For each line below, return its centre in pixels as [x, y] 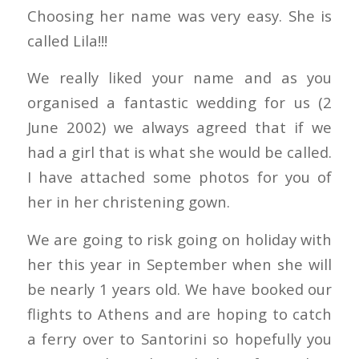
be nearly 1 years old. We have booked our [179, 289]
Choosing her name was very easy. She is [179, 15]
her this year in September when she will [179, 264]
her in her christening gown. [128, 202]
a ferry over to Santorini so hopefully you [179, 339]
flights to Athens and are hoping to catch [179, 314]
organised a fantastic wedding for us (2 [179, 103]
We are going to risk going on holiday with [179, 239]
